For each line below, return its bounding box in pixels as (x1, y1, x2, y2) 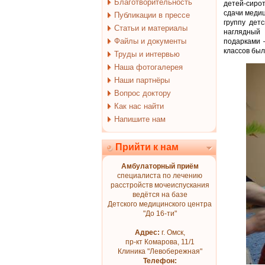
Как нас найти (114, 102, 164, 111)
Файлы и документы (114, 37, 186, 46)
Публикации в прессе (114, 11, 190, 20)
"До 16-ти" (143, 209, 177, 218)
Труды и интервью (114, 50, 180, 59)
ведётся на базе (132, 190, 188, 199)
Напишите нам (114, 115, 166, 124)
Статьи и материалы (114, 24, 188, 33)
